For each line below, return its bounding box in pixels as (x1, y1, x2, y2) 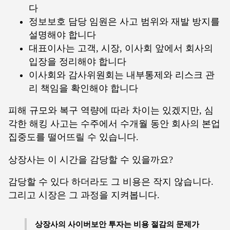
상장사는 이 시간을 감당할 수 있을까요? (8, 154, 173, 165)
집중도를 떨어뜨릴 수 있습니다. (8, 132, 139, 143)
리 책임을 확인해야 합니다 (29, 83, 138, 93)
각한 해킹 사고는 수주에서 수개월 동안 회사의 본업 (8, 119, 220, 129)
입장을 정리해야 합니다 (29, 56, 126, 67)
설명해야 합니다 (29, 29, 96, 40)
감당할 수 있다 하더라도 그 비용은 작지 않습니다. (8, 177, 214, 187)
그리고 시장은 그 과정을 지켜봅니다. (8, 190, 160, 201)
